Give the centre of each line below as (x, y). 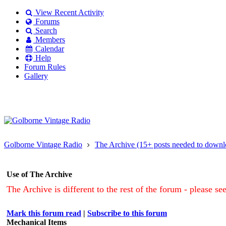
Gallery (36, 76)
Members (49, 40)
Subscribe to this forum (127, 213)
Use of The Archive (39, 174)
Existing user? (27, 112)
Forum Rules (45, 67)
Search (45, 31)
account (16, 121)
